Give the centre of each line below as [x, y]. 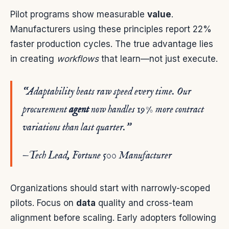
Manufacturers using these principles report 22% [111, 29]
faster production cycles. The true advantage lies [112, 44]
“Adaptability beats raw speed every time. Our [107, 92]
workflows [78, 59]
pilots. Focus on [43, 203]
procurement [46, 110]
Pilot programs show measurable [79, 15]
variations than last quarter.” [77, 128]
